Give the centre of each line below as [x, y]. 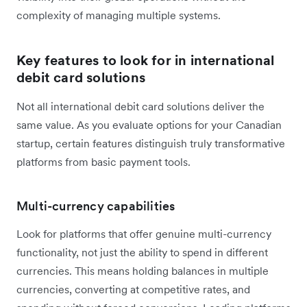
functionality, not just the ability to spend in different [142, 252]
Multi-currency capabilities [96, 206]
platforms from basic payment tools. [103, 161]
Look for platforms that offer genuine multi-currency [144, 233]
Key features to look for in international [146, 60]
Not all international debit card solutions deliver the [140, 106]
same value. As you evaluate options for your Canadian [149, 124]
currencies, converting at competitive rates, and [133, 289]
